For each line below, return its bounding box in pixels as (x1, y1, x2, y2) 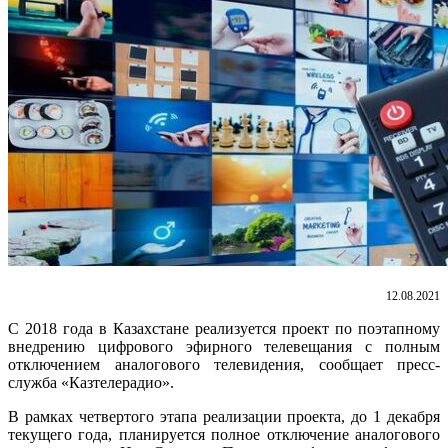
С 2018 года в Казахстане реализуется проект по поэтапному (8, 319, 440, 337)
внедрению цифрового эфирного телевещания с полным (8, 337, 440, 355)
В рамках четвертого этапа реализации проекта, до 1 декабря (8, 407, 440, 425)
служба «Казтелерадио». (8, 373, 174, 391)
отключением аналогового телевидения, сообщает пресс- (8, 355, 440, 373)
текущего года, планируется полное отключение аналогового (8, 425, 440, 443)
